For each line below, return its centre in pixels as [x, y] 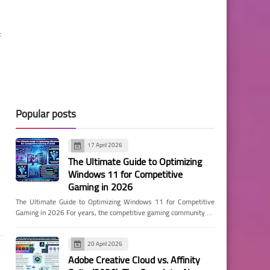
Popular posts [46, 114]
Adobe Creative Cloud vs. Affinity [134, 260]
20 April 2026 [105, 243]
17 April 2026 [105, 145]
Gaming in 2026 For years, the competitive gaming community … [114, 212]
